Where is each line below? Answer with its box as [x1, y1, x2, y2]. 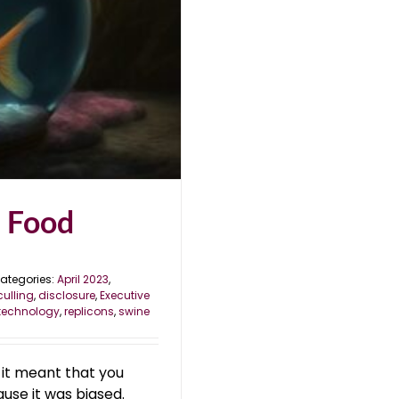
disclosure [38, 288, 95, 303]
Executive [100, 288, 150, 303]
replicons [64, 304, 114, 319]
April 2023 [57, 272, 109, 287]
